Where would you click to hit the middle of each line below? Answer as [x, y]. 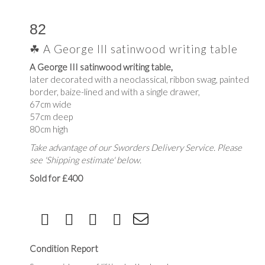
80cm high [49, 129]
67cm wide [51, 104]
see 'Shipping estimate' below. [85, 160]
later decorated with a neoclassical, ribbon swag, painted [139, 79]
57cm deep [51, 117]
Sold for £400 [56, 178]
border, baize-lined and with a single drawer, [115, 92]
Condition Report [64, 248]
